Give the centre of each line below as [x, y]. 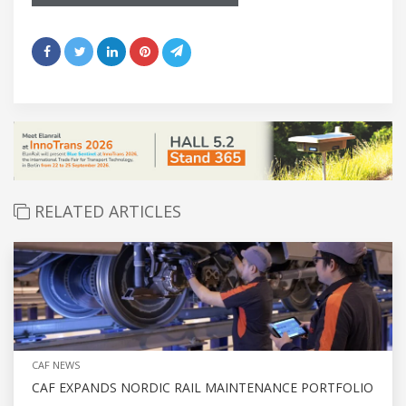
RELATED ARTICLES [106, 211]
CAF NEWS [56, 364]
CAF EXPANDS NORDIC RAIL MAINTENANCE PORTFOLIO [203, 387]
